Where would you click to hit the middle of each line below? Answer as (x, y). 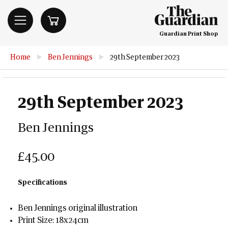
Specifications (42, 183)
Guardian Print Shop (189, 34)
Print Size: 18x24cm (53, 220)
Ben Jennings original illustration (78, 208)
